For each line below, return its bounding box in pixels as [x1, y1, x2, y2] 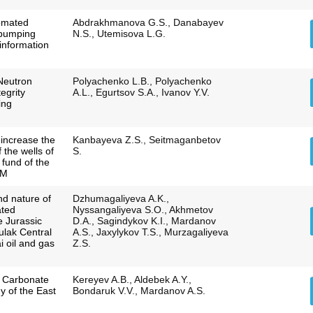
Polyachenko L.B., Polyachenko [72, 75, 212, 87]
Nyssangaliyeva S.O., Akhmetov [72, 204, 213, 216]
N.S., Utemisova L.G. [72, 28, 166, 40]
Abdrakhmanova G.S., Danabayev [72, 17, 224, 29]
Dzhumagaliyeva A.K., [72, 193, 169, 205]
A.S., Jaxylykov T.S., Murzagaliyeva [72, 226, 228, 238]
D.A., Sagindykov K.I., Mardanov [72, 215, 216, 227]
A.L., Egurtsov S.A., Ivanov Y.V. [72, 87, 210, 99]
